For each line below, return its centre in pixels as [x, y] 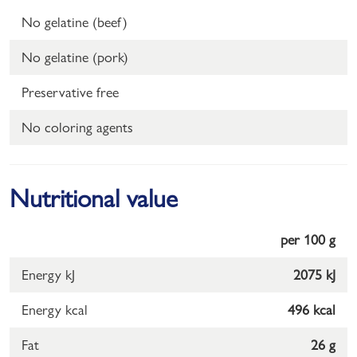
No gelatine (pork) [75, 57]
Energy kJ [48, 274]
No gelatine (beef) [75, 22]
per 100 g [308, 239]
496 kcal [312, 309]
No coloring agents [77, 127]
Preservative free [70, 92]
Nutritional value [94, 198]
